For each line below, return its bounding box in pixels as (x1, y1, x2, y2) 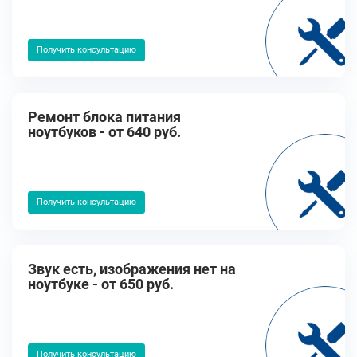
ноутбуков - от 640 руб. (28, 124, 181, 140)
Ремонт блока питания (28, 108, 181, 125)
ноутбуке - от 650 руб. (28, 276, 174, 292)
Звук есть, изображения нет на (28, 261, 236, 277)
